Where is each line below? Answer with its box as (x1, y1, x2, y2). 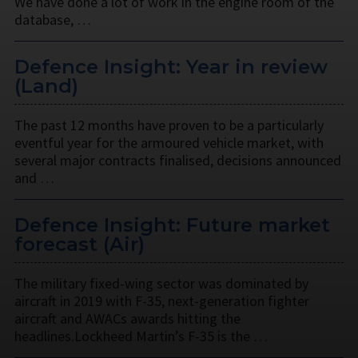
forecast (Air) (14, 233, 145, 256)
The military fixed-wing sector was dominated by (14, 273, 308, 292)
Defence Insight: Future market (14, 213, 330, 237)
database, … (14, 10, 91, 30)
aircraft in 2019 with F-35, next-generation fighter (14, 291, 309, 310)
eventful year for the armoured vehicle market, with (14, 133, 324, 153)
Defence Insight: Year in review (14, 55, 328, 79)
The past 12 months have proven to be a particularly (14, 116, 324, 135)
